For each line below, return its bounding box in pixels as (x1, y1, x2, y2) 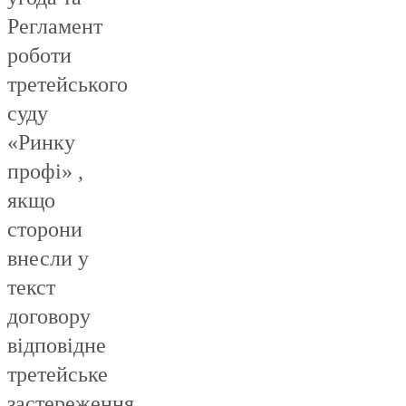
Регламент (7, 14, 102, 39)
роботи (7, 43, 72, 68)
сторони (7, 217, 82, 242)
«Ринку (7, 130, 75, 155)
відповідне (7, 333, 106, 358)
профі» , (7, 159, 83, 184)
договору (7, 304, 91, 329)
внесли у (7, 246, 89, 271)
